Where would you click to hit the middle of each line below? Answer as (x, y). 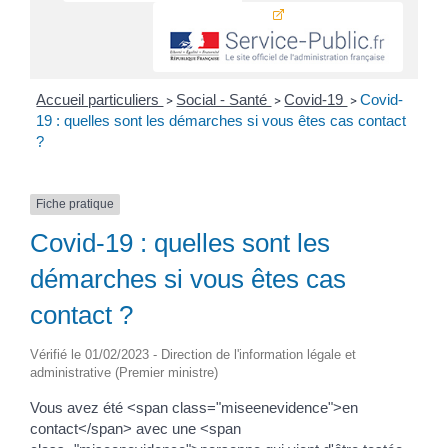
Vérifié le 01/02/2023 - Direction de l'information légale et (192, 354)
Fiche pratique (74, 204)
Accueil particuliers (100, 100)
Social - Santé (224, 100)
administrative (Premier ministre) (123, 372)
